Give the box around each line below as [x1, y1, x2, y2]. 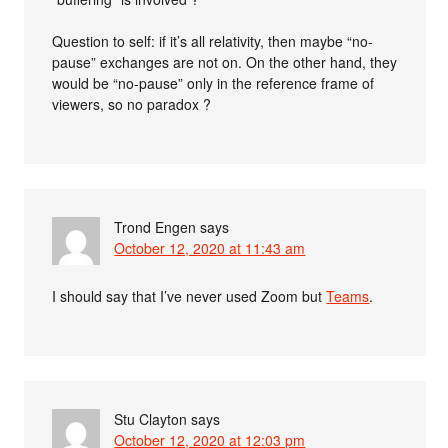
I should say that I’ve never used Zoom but [52, 286, 327, 306]
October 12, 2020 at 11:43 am [114, 238, 306, 258]
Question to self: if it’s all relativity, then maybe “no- [52, 31, 374, 51]
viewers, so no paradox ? [52, 94, 212, 114]
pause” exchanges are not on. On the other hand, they [52, 52, 398, 72]
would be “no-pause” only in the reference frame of [52, 73, 375, 93]
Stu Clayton [114, 409, 188, 429]
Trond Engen [114, 217, 197, 237]
